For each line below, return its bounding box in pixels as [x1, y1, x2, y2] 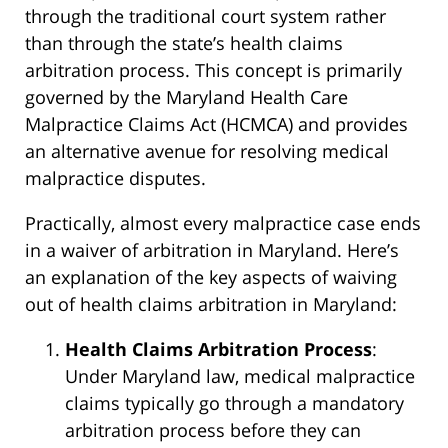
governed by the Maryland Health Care [25, 84, 348, 109]
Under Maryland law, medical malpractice [65, 363, 415, 388]
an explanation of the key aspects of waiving [25, 264, 397, 289]
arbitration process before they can [65, 417, 361, 442]
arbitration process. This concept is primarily [25, 57, 402, 82]
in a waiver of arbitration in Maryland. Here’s [25, 237, 399, 262]
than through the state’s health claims [25, 30, 343, 55]
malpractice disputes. [25, 165, 206, 190]
